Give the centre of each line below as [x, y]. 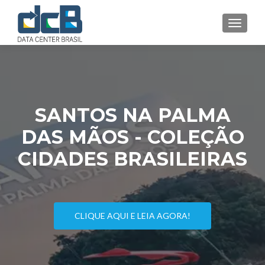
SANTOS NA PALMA [132, 115]
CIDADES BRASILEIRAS [132, 159]
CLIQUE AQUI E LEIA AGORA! [132, 216]
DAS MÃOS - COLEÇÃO [132, 137]
